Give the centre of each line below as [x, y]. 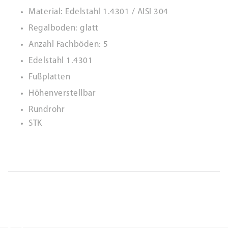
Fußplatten [49, 77]
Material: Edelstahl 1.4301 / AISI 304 [98, 12]
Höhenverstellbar [62, 93]
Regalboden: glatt [64, 28]
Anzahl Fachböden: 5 [68, 45]
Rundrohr [47, 110]
